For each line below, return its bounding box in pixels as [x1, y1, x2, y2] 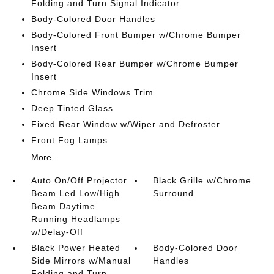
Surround [153, 188, 194, 198]
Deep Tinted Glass [31, 103, 113, 113]
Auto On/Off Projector [31, 176, 127, 185]
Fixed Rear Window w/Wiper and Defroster [31, 119, 220, 129]
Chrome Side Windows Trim [31, 87, 154, 97]
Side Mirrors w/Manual [31, 256, 131, 265]
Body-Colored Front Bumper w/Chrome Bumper [31, 30, 241, 40]
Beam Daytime [31, 201, 95, 211]
